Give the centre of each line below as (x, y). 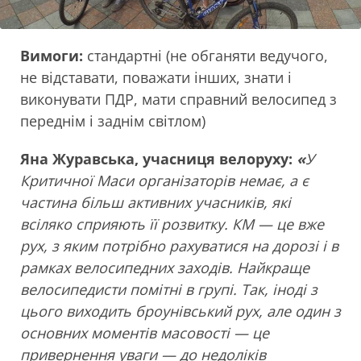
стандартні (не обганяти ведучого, (205, 56)
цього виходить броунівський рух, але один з (180, 311)
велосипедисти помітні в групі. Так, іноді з (169, 290)
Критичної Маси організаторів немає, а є (164, 181)
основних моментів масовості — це (145, 333)
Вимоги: (52, 56)
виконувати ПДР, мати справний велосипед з (178, 100)
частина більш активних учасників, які (156, 203)
